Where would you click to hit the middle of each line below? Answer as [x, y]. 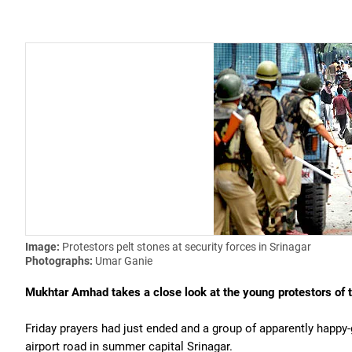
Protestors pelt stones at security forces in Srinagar [187, 247]
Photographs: [60, 261]
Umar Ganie [124, 261]
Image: [44, 247]
